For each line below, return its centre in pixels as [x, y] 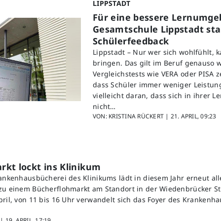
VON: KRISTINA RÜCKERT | [132, 116]
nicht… [104, 107]
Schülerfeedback [131, 41]
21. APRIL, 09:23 [193, 116]
